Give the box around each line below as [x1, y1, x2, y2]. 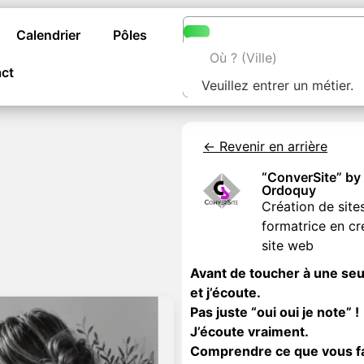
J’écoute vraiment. [189, 323, 309, 340]
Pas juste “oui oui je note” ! [189, 304, 359, 320]
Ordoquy [262, 182, 317, 198]
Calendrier [15, 27, 80, 43]
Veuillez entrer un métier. [201, 77, 354, 93]
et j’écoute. [189, 284, 261, 301]
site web [262, 237, 314, 253]
